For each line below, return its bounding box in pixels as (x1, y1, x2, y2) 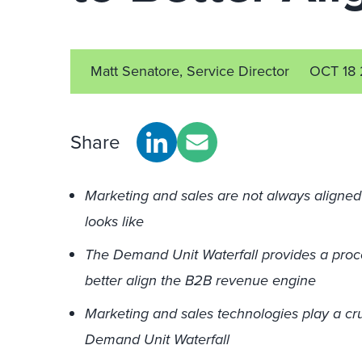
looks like (85, 211, 144, 232)
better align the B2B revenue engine (85, 270, 316, 291)
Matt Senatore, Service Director (90, 61, 289, 82)
